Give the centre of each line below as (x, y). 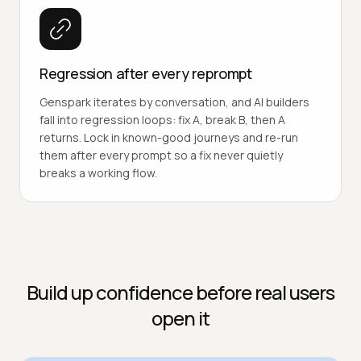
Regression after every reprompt (146, 73)
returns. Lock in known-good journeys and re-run (169, 137)
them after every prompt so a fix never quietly (161, 155)
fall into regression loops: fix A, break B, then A (162, 119)
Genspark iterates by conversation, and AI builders (174, 102)
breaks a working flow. (98, 172)
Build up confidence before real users (180, 292)
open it (180, 317)
